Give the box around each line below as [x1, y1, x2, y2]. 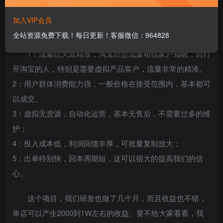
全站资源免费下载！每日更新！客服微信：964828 [13, 30, 169, 40]
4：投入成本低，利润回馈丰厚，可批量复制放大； [12, 138, 181, 149]
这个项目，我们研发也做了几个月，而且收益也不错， [27, 193, 207, 204]
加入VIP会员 [13, 15, 52, 25]
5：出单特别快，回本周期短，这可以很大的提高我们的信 [12, 153, 203, 164]
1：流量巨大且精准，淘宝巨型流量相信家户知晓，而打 [27, 48, 211, 59]
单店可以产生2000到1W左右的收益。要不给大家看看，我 [12, 208, 204, 219]
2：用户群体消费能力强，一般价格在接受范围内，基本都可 [12, 78, 211, 89]
